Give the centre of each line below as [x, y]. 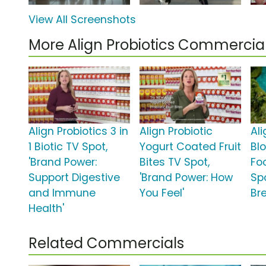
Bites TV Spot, [175, 162]
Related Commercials [106, 243]
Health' [46, 209]
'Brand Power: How [186, 178]
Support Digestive [74, 178]
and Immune [62, 193]
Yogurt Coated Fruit [191, 147]
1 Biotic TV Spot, [68, 147]
